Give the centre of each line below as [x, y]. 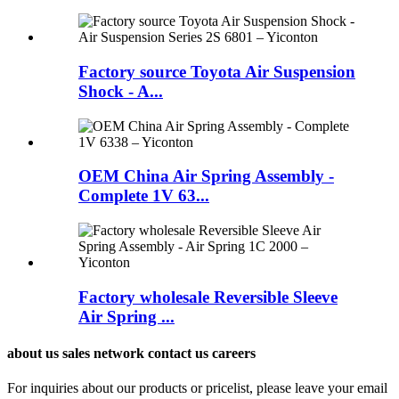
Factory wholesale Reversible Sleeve [208, 297]
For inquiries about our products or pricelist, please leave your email [197, 388]
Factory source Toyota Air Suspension [217, 71]
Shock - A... [121, 91]
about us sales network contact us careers [131, 354]
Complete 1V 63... [144, 196]
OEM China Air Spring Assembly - [206, 176]
